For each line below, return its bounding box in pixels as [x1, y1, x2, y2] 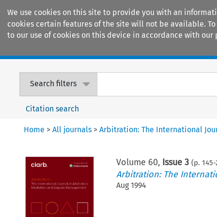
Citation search [26, 104, 79, 113]
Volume [116, 156, 149, 168]
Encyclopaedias [150, 44, 207, 54]
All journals [52, 124, 92, 134]
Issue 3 [162, 156, 189, 168]
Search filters [30, 79, 77, 89]
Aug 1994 [116, 180, 147, 190]
